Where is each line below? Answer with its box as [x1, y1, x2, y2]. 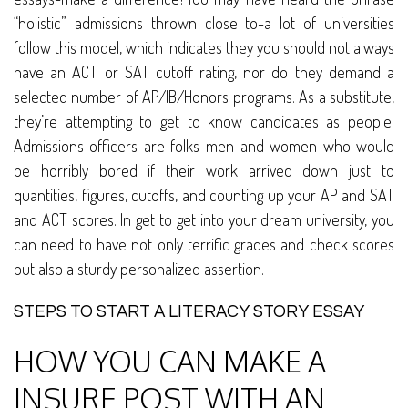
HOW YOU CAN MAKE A [14, 342, 326, 381]
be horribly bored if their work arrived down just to [14, 160, 394, 181]
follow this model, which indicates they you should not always [14, 37, 394, 58]
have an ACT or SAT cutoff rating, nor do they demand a [14, 62, 394, 83]
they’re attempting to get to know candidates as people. [14, 111, 394, 132]
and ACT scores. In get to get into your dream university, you [14, 209, 394, 230]
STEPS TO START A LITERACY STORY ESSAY [14, 303, 364, 321]
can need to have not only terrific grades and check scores [14, 234, 394, 255]
